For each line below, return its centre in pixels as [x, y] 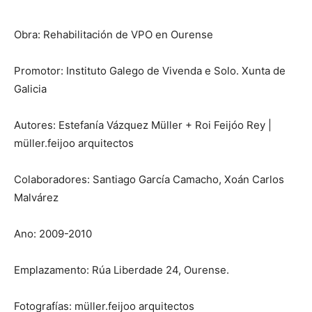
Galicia [30, 88]
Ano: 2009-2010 [53, 233]
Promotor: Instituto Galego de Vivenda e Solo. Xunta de [150, 70]
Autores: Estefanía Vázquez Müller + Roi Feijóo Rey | [143, 125]
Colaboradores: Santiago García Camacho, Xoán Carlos [149, 179]
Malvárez [36, 197]
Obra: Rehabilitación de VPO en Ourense [114, 34]
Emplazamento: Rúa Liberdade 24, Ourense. [122, 270]
